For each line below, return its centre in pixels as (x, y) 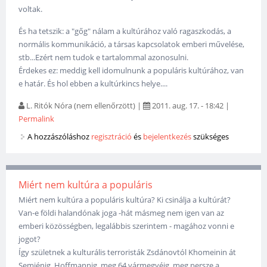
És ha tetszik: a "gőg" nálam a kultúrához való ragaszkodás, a (125, 31)
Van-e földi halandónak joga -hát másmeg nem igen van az (122, 213)
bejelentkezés (167, 137)
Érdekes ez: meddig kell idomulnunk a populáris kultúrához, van (131, 71)
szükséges (210, 137)
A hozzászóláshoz (60, 137)
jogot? (30, 239)
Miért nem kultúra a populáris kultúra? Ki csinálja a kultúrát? (125, 200)
